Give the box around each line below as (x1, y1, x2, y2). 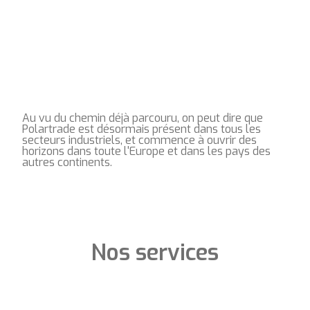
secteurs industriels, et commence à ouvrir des (22, 133, 257, 148)
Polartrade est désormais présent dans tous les (22, 122, 261, 137)
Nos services (91, 238, 219, 268)
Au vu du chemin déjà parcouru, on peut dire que (22, 111, 263, 126)
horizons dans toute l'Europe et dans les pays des (22, 144, 271, 159)
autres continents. (22, 155, 112, 170)
